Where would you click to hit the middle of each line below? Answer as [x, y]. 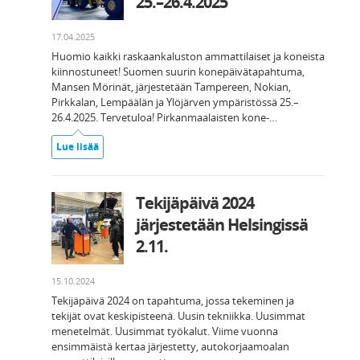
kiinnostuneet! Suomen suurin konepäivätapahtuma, [178, 72]
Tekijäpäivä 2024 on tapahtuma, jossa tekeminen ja [173, 301]
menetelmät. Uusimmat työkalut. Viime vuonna [165, 331]
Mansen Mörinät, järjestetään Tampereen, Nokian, [171, 87]
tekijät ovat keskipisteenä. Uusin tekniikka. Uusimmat [178, 316]
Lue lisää [78, 147]
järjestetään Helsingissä [222, 225]
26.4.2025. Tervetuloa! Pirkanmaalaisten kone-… [164, 118]
